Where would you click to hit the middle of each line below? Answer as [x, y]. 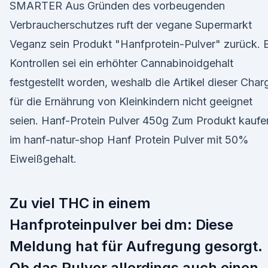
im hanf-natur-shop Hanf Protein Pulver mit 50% [129, 140]
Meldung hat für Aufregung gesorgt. [136, 246]
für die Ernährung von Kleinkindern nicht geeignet [131, 101]
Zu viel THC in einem [80, 203]
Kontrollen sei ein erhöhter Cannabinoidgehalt [121, 63]
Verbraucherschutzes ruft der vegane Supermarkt [131, 25]
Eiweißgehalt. [43, 159]
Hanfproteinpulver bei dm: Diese [121, 225]
